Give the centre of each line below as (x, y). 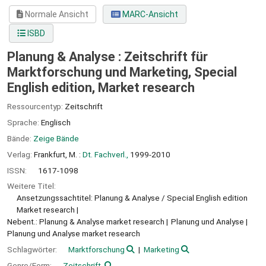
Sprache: (24, 123)
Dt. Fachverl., (105, 154)
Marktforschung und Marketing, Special (122, 72)
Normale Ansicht (56, 15)
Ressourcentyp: (36, 107)
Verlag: (20, 154)
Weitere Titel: (31, 186)
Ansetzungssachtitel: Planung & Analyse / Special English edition (132, 198)
